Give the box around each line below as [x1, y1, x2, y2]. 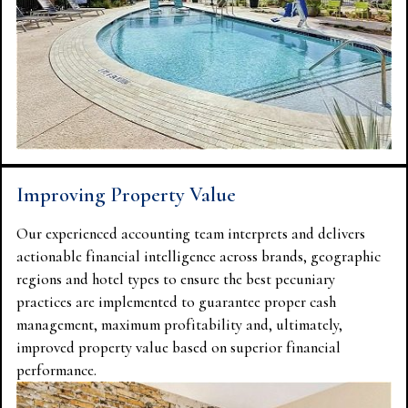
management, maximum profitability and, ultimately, [16, 314, 342, 334]
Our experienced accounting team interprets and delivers [16, 223, 365, 243]
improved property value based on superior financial [16, 337, 341, 357]
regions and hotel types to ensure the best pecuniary [16, 269, 335, 289]
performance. [16, 360, 97, 380]
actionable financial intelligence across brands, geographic [16, 246, 381, 266]
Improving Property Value [16, 181, 236, 207]
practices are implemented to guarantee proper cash [16, 291, 336, 311]
